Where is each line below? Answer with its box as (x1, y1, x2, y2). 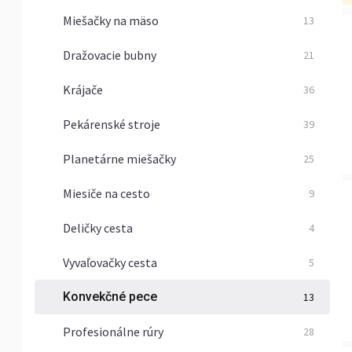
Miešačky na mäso (63, 13, 159, 28)
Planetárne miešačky (63, 151, 176, 167)
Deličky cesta (63, 220, 133, 236)
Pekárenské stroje (63, 116, 160, 132)
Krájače (63, 82, 103, 97)
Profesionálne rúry (63, 324, 163, 339)
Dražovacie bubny (63, 47, 156, 63)
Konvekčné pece (63, 289, 157, 304)
